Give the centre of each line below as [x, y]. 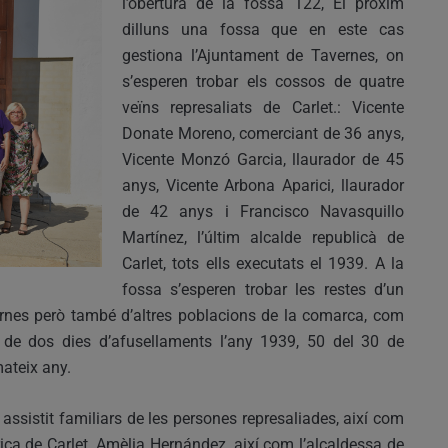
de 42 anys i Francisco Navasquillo [263, 211]
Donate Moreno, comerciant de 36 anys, [263, 133]
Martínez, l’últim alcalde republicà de [263, 237]
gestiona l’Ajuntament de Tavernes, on [263, 55]
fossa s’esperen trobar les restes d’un [263, 289]
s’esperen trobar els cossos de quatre [263, 81]
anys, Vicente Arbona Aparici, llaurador [263, 185]
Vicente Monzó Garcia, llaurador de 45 [263, 159]
